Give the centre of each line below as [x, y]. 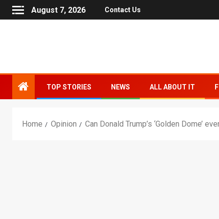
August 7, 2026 [58, 10]
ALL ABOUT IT [172, 87]
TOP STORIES [69, 87]
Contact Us [123, 10]
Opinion [64, 124]
